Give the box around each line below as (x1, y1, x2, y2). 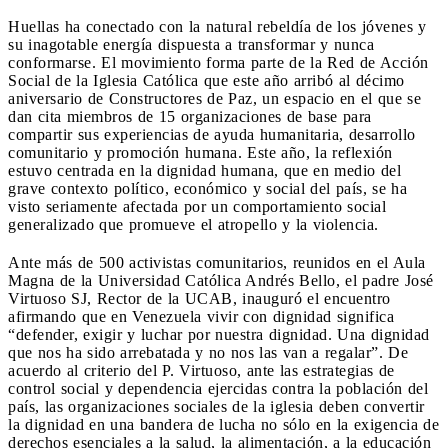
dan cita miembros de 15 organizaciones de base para (8, 107, 372, 125)
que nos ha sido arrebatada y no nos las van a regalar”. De (8, 343, 408, 361)
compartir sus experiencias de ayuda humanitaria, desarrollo (8, 125, 416, 143)
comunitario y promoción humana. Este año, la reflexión (8, 143, 393, 161)
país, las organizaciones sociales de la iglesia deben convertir (8, 397, 425, 415)
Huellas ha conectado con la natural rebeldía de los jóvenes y (8, 17, 427, 35)
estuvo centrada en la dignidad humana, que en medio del (8, 161, 401, 179)
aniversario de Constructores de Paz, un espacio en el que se (8, 89, 421, 107)
